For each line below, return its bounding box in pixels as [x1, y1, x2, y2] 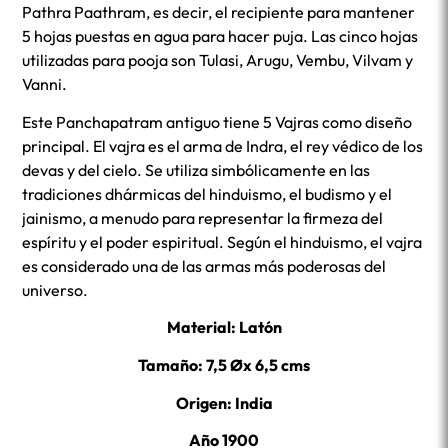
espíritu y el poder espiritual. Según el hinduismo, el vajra [22, 231, 423, 252]
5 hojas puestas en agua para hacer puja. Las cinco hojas [22, 26, 419, 47]
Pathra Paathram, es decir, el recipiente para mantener [22, 2, 416, 23]
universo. [22, 279, 89, 300]
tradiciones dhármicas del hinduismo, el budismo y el [22, 183, 393, 204]
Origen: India [175, 392, 273, 413]
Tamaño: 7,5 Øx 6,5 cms [138, 354, 310, 375]
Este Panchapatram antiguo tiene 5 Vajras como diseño [22, 111, 413, 132]
